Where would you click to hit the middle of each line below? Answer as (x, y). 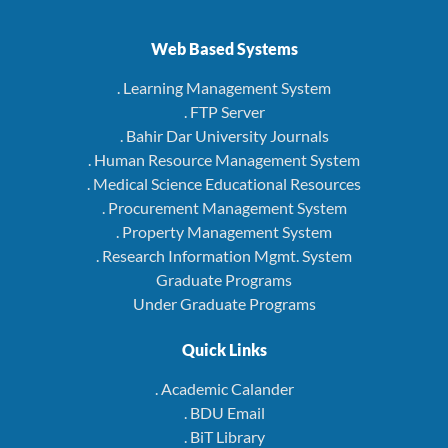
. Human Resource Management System (224, 160)
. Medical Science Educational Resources (224, 184)
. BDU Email (224, 413)
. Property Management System (224, 232)
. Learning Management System (224, 88)
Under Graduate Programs (224, 304)
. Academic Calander (224, 389)
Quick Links (224, 350)
